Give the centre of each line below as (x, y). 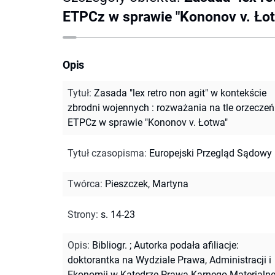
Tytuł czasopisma (106, 153)
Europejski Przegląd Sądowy (211, 153)
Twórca (84, 184)
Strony (82, 214)
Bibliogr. (110, 245)
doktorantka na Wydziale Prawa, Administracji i (169, 260)
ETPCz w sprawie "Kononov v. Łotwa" (148, 122)
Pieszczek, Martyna (147, 184)
